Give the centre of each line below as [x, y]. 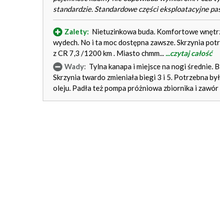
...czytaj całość [189, 53]
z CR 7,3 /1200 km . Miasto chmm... [109, 53]
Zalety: [77, 31]
